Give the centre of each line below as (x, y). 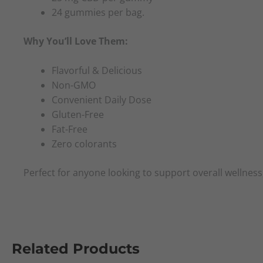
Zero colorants (84, 144)
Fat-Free (70, 129)
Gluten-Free (78, 115)
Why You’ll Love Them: (76, 41)
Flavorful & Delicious (97, 71)
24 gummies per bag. (98, 12)
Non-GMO (74, 85)
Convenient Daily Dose (102, 100)
